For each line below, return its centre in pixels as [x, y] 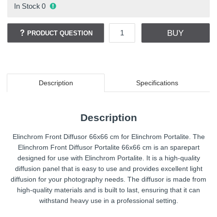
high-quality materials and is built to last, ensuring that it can [108, 190]
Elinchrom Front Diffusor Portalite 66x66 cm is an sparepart [108, 147]
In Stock [27, 6]
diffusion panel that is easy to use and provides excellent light [108, 168]
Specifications [157, 83]
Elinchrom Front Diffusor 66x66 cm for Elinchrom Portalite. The [108, 136]
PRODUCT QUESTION [60, 33]
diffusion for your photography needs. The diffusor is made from [108, 179]
